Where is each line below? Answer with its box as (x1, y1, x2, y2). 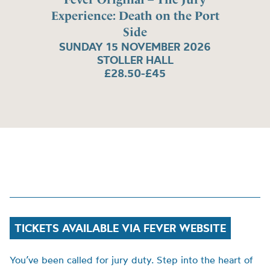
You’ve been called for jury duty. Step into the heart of (10, 254, 253, 266)
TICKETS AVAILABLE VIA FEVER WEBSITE (14, 221, 226, 235)
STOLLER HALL (96, 53, 174, 67)
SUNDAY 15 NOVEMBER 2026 (59, 40, 211, 54)
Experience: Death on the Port (51, 8, 219, 24)
